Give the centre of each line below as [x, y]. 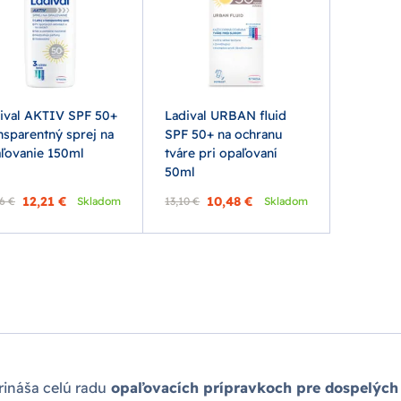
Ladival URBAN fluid [226, 115]
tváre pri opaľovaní [221, 153]
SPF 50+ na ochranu [224, 134]
